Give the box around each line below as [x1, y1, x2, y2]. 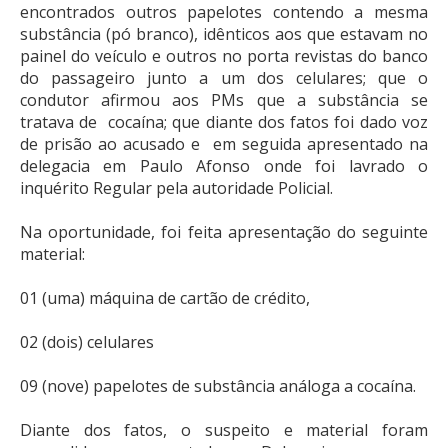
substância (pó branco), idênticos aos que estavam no [20, 22, 428, 45]
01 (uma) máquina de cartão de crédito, [20, 286, 310, 309]
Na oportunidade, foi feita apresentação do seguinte [20, 220, 428, 243]
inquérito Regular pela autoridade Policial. [20, 176, 333, 199]
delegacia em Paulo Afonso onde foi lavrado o [20, 154, 428, 177]
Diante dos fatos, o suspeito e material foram [20, 418, 428, 441]
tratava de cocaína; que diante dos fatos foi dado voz [20, 110, 428, 133]
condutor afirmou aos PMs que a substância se [20, 88, 428, 111]
